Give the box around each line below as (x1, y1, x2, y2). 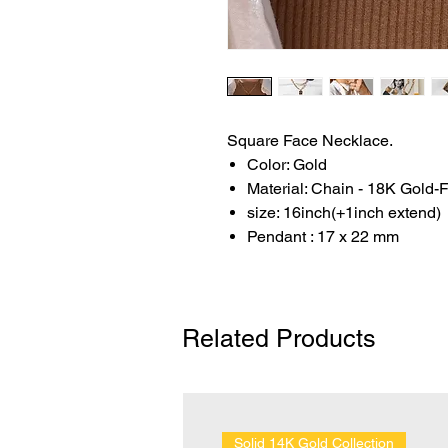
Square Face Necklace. (227, 131, 393, 150)
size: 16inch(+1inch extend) (247, 203, 441, 222)
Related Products (182, 324, 376, 353)
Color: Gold (247, 155, 327, 174)
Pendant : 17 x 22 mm (247, 227, 399, 246)
